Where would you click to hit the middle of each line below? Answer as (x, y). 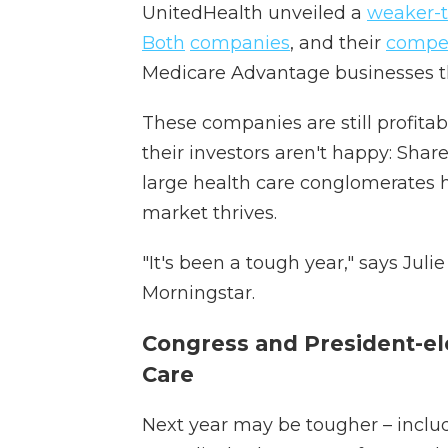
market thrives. (209, 213)
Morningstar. (198, 293)
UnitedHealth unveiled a (254, 13)
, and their (338, 43)
